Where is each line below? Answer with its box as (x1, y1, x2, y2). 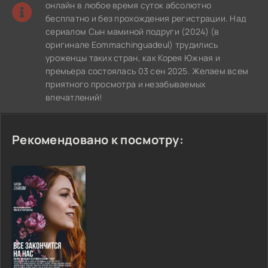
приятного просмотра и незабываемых (45, 78, 206, 90)
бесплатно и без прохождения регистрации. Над (45, 13, 246, 24)
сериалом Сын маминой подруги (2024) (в (45, 26, 220, 37)
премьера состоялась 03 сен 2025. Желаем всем (45, 65, 249, 77)
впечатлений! (45, 92, 102, 103)
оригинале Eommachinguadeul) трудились (45, 39, 218, 50)
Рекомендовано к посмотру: (12, 132, 184, 148)
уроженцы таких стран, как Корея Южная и (45, 52, 220, 63)
